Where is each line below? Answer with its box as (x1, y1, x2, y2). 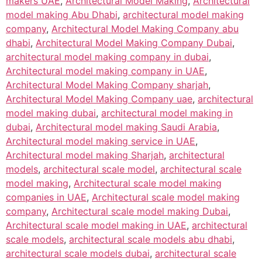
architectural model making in (101, 106, 233, 119)
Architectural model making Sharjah (6, 149, 164, 161)
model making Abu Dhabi (6, 8, 118, 20)
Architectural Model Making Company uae (6, 92, 192, 105)
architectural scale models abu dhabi (69, 233, 232, 245)
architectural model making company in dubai (6, 50, 209, 63)
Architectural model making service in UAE (6, 135, 195, 147)
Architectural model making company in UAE (6, 64, 205, 77)
